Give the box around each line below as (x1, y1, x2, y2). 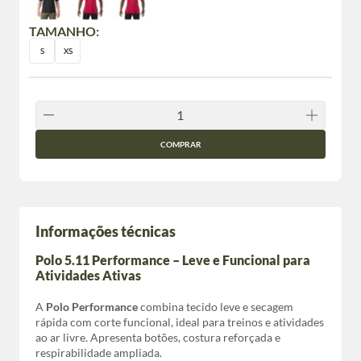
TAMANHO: (29, 23, 99, 39)
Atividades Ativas (35, 268, 141, 283)
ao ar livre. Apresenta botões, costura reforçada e (35, 330, 280, 344)
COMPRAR (160, 139, 201, 149)
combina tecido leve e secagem (138, 300, 293, 313)
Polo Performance (46, 300, 138, 313)
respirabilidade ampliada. (35, 346, 162, 359)
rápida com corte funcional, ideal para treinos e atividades (35, 315, 324, 329)
